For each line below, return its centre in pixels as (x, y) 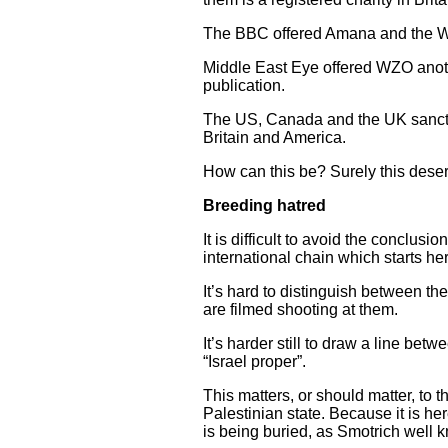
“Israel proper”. (254, 361)
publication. (244, 85)
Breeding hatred (264, 205)
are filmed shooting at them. (300, 309)
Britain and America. (274, 137)
